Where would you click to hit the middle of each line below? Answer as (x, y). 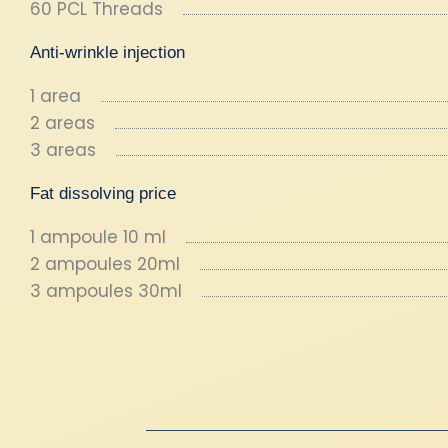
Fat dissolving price (103, 193)
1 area (55, 96)
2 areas (62, 123)
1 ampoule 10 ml (98, 237)
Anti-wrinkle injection (107, 52)
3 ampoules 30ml (106, 291)
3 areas (63, 150)
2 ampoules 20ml (105, 264)
